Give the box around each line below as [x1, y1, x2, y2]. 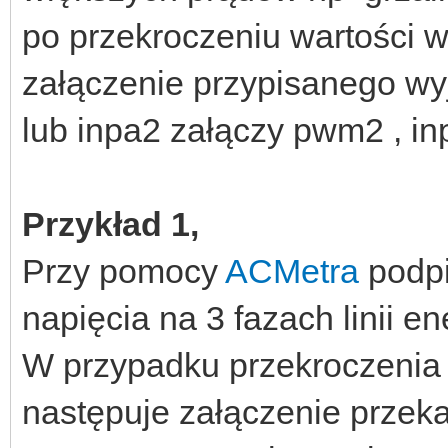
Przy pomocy [22, 251, 225, 290]
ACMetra [225, 251, 359, 290]
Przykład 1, [22, 204, 199, 243]
